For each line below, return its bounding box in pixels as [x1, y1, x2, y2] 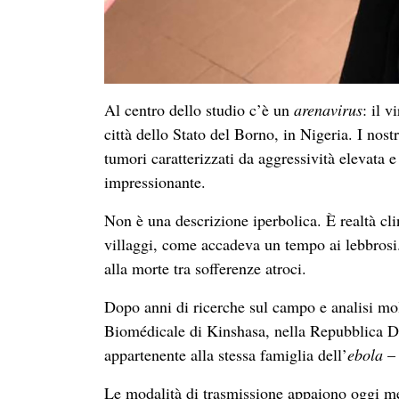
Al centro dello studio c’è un [104, 98, 294, 120]
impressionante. [104, 170, 206, 192]
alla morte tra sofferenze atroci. [104, 256, 306, 279]
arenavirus [294, 98, 362, 120]
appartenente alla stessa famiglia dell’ [104, 343, 347, 365]
